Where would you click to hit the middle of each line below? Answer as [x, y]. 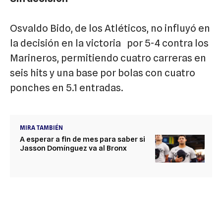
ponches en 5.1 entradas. [67, 88]
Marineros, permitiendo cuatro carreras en [108, 58]
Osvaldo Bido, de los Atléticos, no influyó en [110, 28]
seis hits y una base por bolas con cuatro [103, 73]
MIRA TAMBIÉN [41, 128]
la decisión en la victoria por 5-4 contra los [109, 43]
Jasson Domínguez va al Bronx [73, 148]
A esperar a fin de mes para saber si [83, 139]
